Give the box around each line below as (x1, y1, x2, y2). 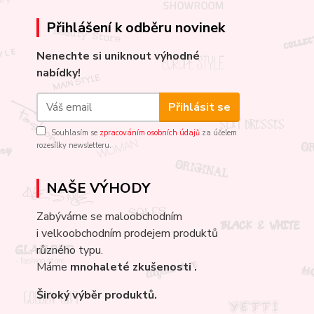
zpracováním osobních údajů (100, 128, 200, 139)
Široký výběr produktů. (36, 287, 157, 303)
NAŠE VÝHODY (46, 179, 150, 198)
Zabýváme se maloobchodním (36, 209, 182, 225)
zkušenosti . (132, 259, 200, 275)
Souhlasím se (51, 128, 100, 139)
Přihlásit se (168, 99, 231, 115)
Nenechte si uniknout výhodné (36, 48, 200, 64)
